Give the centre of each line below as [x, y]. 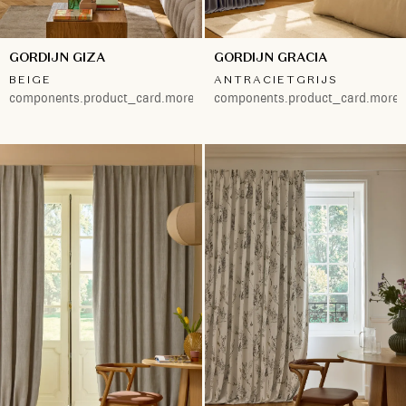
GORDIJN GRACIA [270, 57]
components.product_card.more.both [116, 97]
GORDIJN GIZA [57, 57]
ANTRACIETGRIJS [275, 79]
